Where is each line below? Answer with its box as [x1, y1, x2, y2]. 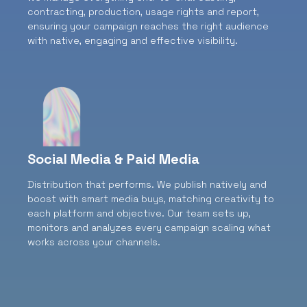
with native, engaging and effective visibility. [27, 34, 238, 47]
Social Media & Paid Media [27, 150, 199, 169]
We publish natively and [157, 178, 267, 191]
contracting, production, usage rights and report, [27, 5, 259, 19]
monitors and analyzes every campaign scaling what [27, 221, 271, 234]
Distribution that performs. [27, 178, 157, 191]
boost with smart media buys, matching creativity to [27, 193, 274, 206]
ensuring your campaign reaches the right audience [27, 20, 269, 33]
